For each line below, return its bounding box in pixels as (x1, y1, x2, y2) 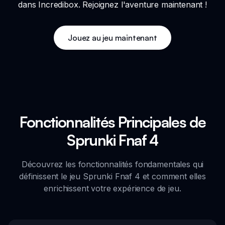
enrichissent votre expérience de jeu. (44, 183, 181, 193)
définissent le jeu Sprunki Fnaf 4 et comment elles (19, 171, 206, 181)
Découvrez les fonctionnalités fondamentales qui (21, 159, 204, 169)
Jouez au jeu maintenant (68, 32, 157, 43)
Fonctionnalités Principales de (19, 112, 206, 131)
